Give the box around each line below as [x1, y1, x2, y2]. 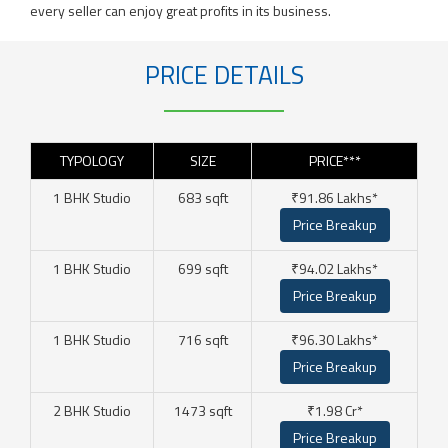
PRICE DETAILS [144, 56, 304, 95]
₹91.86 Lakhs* [291, 186, 378, 208]
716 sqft [177, 328, 228, 350]
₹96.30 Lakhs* [291, 328, 378, 350]
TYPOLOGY [60, 149, 124, 171]
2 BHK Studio [53, 399, 131, 421]
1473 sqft [173, 399, 232, 421]
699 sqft [177, 257, 228, 279]
